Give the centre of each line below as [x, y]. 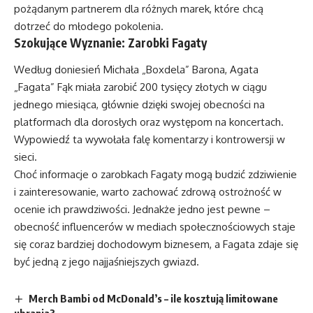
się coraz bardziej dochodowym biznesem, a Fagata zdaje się [156, 244]
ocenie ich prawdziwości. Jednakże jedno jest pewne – [142, 209]
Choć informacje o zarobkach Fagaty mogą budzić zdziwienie [155, 174]
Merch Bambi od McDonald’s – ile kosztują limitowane [154, 298]
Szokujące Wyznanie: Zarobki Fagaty [110, 43]
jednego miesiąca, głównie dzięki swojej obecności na [139, 104]
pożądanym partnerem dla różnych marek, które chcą [139, 9]
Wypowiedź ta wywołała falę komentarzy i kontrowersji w [150, 139]
